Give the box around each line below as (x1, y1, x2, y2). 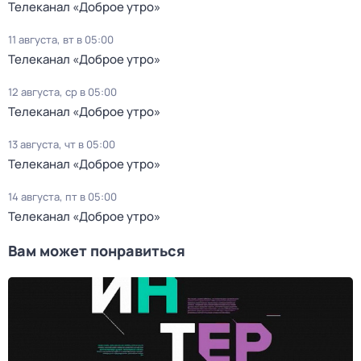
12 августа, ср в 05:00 (8, 85, 117, 99)
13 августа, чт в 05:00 (8, 137, 115, 151)
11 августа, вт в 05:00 (8, 32, 114, 47)
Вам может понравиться (8, 241, 185, 260)
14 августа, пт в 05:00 (8, 189, 117, 204)
